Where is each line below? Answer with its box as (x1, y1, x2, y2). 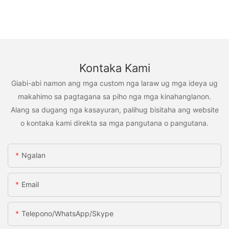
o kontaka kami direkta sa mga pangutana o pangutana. (20, 118, 209, 127)
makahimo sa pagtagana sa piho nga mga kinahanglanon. (18, 91, 211, 101)
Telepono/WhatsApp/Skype (21, 209, 113, 218)
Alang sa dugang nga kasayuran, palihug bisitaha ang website (10, 105, 219, 114)
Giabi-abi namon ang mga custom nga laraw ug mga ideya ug (11, 78, 218, 87)
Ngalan (21, 151, 45, 160)
